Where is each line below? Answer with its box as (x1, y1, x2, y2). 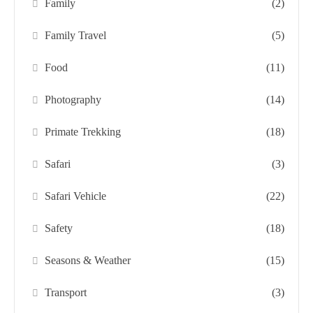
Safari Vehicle (45, 189, 107, 202)
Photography (45, 93, 102, 105)
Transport (45, 286, 87, 298)
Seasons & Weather (45, 254, 131, 266)
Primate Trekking (45, 125, 122, 138)
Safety (45, 221, 73, 234)
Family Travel (45, 29, 107, 41)
